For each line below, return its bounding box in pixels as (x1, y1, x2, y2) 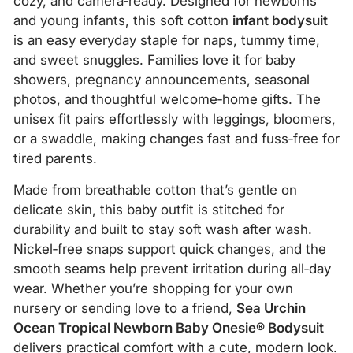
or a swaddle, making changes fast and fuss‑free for (13, 131, 340, 147)
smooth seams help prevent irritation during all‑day (13, 261, 331, 277)
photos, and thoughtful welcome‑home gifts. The (13, 91, 321, 107)
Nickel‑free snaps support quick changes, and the (13, 241, 326, 257)
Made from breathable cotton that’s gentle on (13, 182, 297, 198)
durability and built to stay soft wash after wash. (13, 221, 312, 237)
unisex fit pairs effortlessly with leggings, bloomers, (13, 111, 336, 127)
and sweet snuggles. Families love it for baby (13, 52, 295, 68)
